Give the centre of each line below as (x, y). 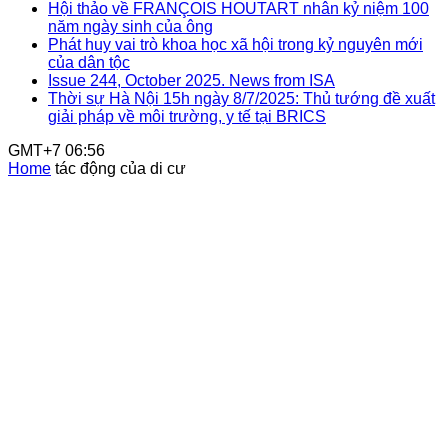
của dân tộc (89, 62)
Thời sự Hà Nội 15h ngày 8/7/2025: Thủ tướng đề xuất (241, 98)
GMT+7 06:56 (56, 150)
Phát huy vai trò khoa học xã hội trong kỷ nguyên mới (235, 44)
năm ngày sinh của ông (130, 26)
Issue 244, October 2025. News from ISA (191, 80)
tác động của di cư (120, 168)
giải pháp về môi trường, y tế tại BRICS (187, 116)
